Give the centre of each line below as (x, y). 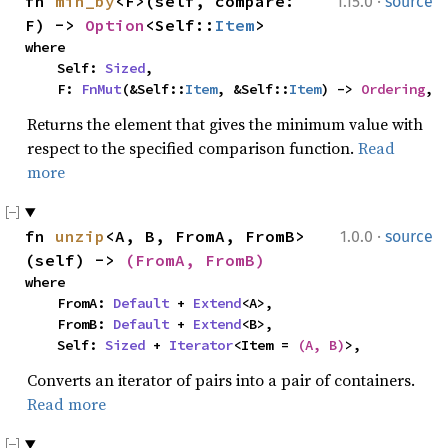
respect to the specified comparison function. (192, 148)
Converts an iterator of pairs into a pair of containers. (221, 380)
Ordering (393, 89)
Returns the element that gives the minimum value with (225, 124)
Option (115, 25)
